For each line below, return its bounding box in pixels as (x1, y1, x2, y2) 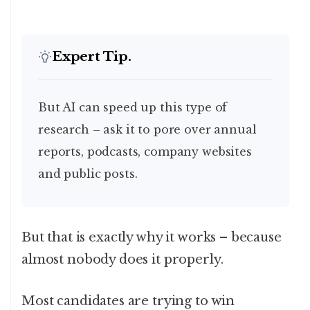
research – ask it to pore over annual (38, 122, 257, 137)
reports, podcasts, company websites (38, 145, 252, 159)
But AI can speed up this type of (38, 100, 47, 115)
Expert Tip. (52, 48, 131, 65)
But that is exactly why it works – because (21, 230, 282, 246)
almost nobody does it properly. (21, 252, 224, 268)
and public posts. (38, 167, 138, 181)
